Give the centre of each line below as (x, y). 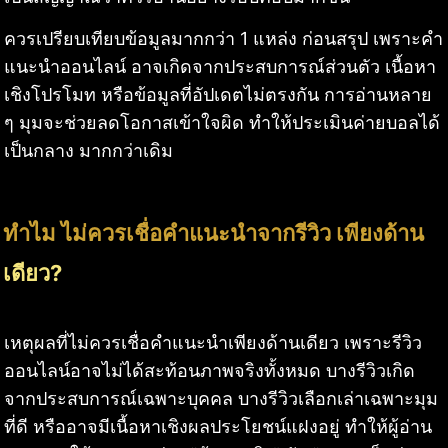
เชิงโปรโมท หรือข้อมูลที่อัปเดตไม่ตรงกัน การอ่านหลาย (218, 95)
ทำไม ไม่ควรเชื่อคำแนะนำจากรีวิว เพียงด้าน (213, 232)
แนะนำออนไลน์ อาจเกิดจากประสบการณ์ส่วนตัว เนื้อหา (220, 67)
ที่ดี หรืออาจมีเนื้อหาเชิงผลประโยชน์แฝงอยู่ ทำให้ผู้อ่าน (218, 426)
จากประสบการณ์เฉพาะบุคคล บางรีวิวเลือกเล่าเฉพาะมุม (221, 398)
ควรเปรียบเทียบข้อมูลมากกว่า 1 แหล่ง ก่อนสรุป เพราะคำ (223, 39)
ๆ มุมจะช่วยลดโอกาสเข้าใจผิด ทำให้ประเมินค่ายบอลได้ (222, 123)
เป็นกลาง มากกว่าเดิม (88, 151)
